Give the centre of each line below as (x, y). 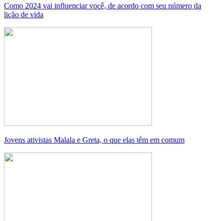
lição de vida (24, 15)
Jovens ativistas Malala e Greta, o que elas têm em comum (94, 140)
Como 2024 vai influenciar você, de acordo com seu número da (103, 6)
